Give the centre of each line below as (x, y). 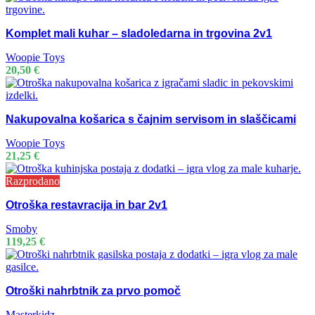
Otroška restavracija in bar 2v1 (86, 205)
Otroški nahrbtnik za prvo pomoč (93, 291)
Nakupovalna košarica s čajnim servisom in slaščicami (151, 120)
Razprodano (33, 181)
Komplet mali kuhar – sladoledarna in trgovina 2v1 (139, 34)
